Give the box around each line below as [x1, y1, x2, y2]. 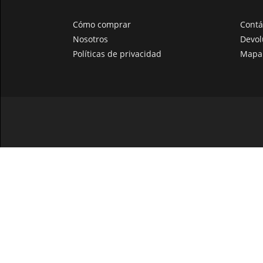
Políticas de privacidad [73, 48, 161, 59]
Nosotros [73, 33, 108, 45]
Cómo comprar [73, 19, 131, 30]
